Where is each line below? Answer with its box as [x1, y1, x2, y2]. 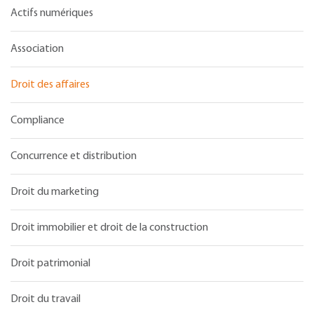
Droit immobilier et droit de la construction [11, 222, 208, 234]
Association [11, 43, 64, 55]
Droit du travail [11, 294, 81, 306]
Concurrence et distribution [11, 151, 137, 163]
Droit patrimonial [11, 258, 90, 270]
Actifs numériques [11, 8, 93, 20]
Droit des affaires [11, 79, 90, 91]
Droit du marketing [11, 186, 99, 198]
